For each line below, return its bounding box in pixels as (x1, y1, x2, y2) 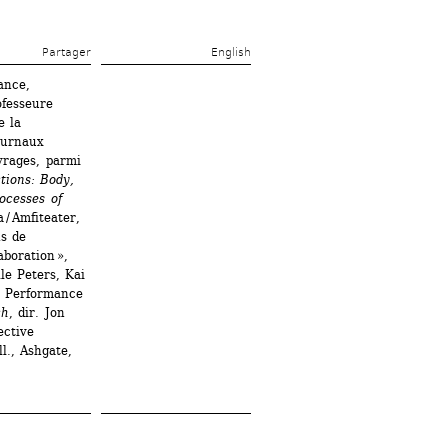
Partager (42, 46, 91, 59)
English (211, 46, 251, 59)
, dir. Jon (9, 305, 65, 320)
